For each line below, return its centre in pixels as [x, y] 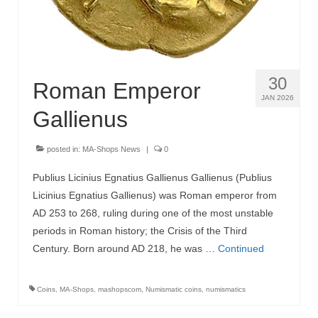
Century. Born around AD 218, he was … [125, 249]
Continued [241, 249]
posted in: [64, 149]
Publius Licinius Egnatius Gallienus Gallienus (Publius [152, 178]
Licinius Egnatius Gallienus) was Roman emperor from [155, 196]
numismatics [226, 290]
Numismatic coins [174, 290]
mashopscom [120, 290]
